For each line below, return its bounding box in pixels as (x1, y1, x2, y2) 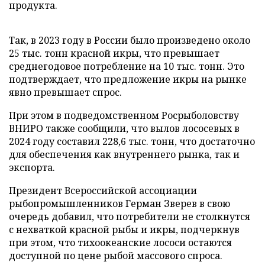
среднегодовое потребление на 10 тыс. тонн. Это (9, 59, 244, 73)
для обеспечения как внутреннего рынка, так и (9, 147, 240, 161)
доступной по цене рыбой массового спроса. (9, 248, 222, 262)
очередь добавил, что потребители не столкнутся (9, 209, 250, 223)
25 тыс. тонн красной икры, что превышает (9, 46, 219, 60)
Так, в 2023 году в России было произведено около (9, 33, 250, 47)
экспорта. (9, 160, 55, 174)
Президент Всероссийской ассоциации (9, 183, 197, 197)
